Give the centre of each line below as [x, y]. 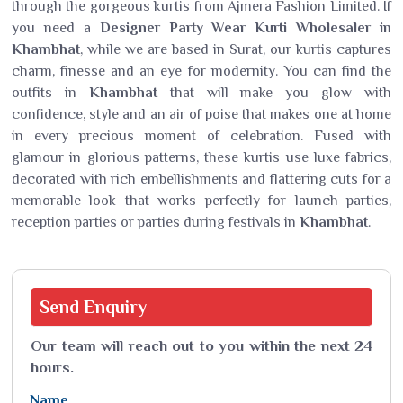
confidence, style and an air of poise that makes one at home [201, 114]
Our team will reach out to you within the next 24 [201, 346]
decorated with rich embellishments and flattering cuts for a [201, 179]
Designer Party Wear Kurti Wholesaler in [245, 28]
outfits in [50, 93]
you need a [56, 28]
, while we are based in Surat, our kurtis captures [236, 49]
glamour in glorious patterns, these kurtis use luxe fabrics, [201, 157]
